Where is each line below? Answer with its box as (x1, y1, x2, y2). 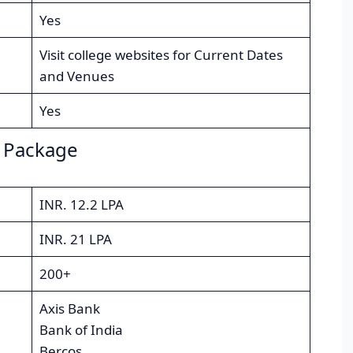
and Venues (39, 67, 114, 86)
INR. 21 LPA (39, 230, 112, 249)
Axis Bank (39, 299, 100, 318)
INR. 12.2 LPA (39, 195, 124, 214)
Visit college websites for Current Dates (39, 46, 283, 65)
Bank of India (39, 321, 123, 340)
